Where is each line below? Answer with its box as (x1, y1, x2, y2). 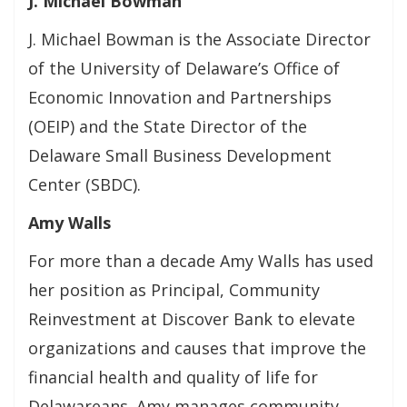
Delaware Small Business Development (28, 144, 332, 166)
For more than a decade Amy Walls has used (28, 250, 373, 272)
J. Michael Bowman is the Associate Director (28, 28, 371, 50)
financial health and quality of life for (28, 366, 318, 388)
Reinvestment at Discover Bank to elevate (28, 308, 355, 330)
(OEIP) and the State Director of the (28, 115, 307, 137)
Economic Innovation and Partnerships (28, 86, 332, 108)
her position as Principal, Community (28, 279, 320, 301)
